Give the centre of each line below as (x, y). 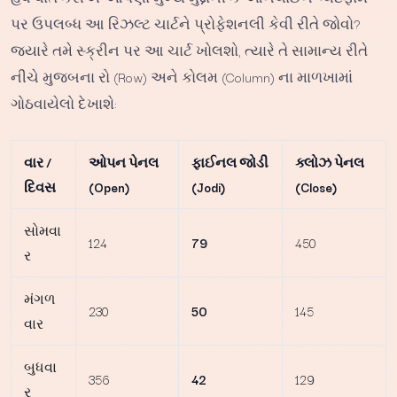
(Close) (316, 187)
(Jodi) (208, 187)
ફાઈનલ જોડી (230, 162)
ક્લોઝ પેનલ (330, 162)
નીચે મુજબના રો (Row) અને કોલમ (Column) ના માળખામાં (182, 77)
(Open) (109, 187)
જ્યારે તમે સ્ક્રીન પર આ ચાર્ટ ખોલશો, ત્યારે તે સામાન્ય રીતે (189, 50)
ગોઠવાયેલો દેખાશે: (64, 103)
